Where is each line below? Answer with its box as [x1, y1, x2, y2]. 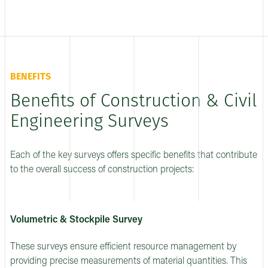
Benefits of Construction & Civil [10, 93, 257, 112]
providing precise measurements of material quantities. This [10, 256, 247, 266]
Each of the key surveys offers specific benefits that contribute [10, 150, 257, 160]
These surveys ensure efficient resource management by [10, 242, 236, 252]
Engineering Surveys [10, 113, 169, 132]
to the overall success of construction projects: [10, 165, 194, 175]
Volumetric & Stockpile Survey [10, 215, 142, 225]
